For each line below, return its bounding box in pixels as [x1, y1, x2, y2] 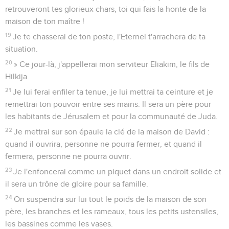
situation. [5, 44, 38, 53]
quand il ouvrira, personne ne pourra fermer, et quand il [5, 140, 202, 148]
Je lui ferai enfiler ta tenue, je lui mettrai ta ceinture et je [13, 87, 214, 96]
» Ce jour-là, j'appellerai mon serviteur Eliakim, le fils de [14, 60, 210, 68]
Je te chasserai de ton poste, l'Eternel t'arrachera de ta [13, 32, 206, 41]
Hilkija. [5, 72, 29, 81]
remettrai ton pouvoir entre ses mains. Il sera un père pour [5, 100, 211, 108]
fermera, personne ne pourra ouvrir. [5, 152, 131, 161]
